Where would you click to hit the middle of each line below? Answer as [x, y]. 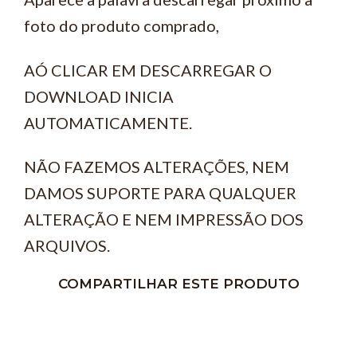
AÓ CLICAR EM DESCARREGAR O [148, 70]
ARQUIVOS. [67, 246]
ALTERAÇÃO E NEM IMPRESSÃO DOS [164, 220]
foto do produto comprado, [122, 26]
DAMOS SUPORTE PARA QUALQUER [160, 193]
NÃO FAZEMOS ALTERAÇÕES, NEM [157, 167]
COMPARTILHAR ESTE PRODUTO [178, 283]
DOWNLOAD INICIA [99, 96]
